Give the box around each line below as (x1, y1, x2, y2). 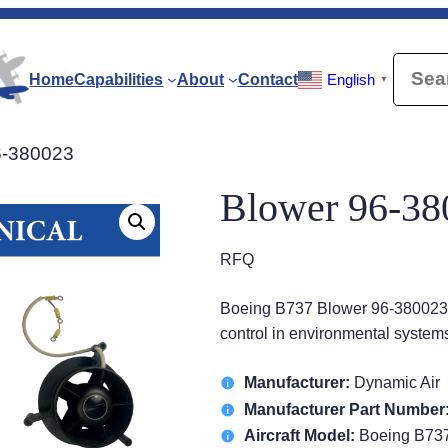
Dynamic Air (350, 374, 440, 392)
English (326, 71, 375, 89)
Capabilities (74, 70, 164, 88)
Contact (237, 70, 298, 88)
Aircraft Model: (244, 426, 355, 444)
